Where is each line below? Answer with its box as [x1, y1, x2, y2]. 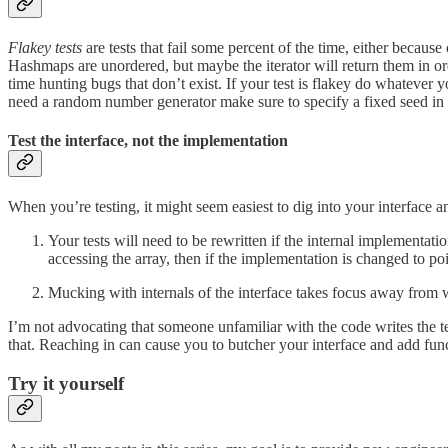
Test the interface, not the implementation [8, 132, 288, 150]
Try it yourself [8, 373, 124, 395]
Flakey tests [8, 38, 82, 56]
